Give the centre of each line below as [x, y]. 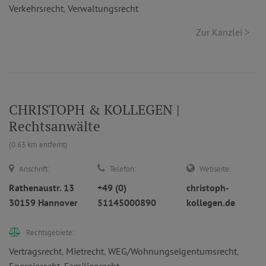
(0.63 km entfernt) [38, 145]
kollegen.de [210, 202]
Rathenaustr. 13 [42, 188]
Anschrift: [34, 169]
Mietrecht [85, 251]
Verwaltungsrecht [103, 8]
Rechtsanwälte [55, 126]
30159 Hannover [43, 202]
